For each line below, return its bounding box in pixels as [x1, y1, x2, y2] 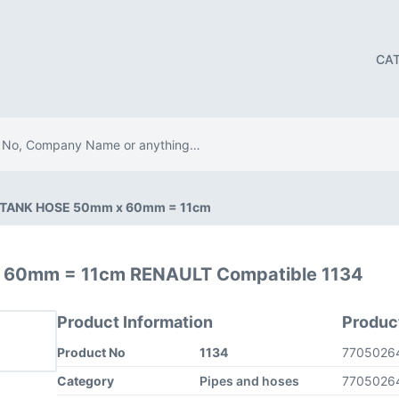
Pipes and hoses [199, 373, 299, 388]
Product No [57, 345, 126, 360]
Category [57, 373, 114, 388]
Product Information [57, 313, 213, 331]
